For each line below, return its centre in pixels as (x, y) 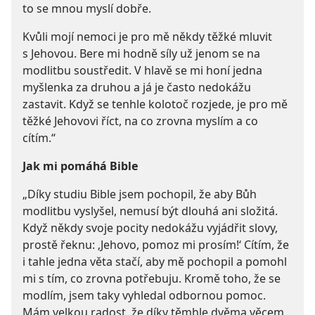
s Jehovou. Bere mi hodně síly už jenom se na (141, 53)
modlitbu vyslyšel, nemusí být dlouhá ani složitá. (150, 211)
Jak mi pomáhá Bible (81, 166)
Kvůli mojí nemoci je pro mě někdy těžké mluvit (147, 36)
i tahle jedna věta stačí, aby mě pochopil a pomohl (155, 261)
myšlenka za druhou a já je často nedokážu (137, 87)
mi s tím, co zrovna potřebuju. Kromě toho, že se (152, 278)
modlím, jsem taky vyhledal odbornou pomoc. (144, 295)
